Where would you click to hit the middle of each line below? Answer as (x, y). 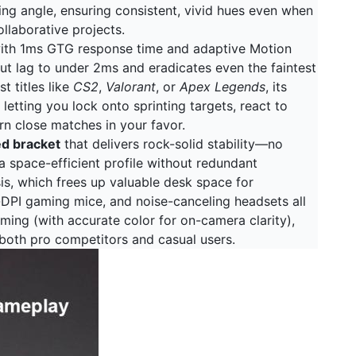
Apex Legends (222, 87)
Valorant (131, 87)
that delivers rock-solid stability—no (172, 144)
